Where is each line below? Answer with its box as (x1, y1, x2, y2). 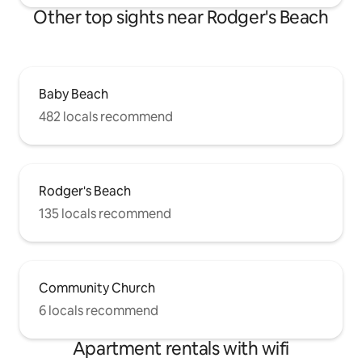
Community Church (39, 279, 155, 297)
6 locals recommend (39, 301, 158, 319)
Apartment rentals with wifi (72, 336, 290, 360)
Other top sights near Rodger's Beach (33, 5, 329, 29)
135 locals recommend (39, 204, 171, 222)
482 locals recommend (39, 107, 173, 125)
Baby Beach (39, 85, 108, 103)
